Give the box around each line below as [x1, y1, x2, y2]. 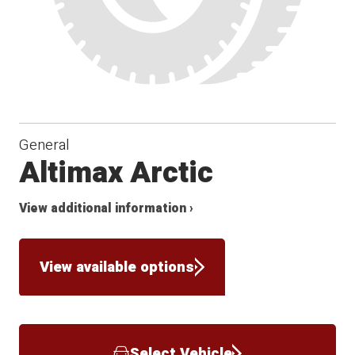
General [19, 134, 71, 157]
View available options [40, 255, 195, 278]
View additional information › [19, 200, 194, 219]
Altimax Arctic [19, 151, 214, 196]
